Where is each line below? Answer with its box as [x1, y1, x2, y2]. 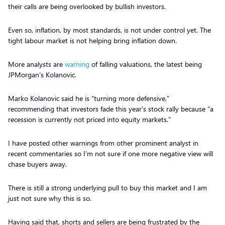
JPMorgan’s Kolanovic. [8, 69, 78, 79]
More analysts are [8, 59, 65, 69]
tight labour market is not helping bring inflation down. [8, 35, 179, 45]
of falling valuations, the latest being [89, 59, 202, 69]
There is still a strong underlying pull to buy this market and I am [8, 182, 207, 192]
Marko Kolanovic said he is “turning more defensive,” [8, 93, 169, 103]
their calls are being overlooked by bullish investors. [8, 1, 168, 11]
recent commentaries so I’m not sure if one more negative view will [8, 148, 213, 158]
